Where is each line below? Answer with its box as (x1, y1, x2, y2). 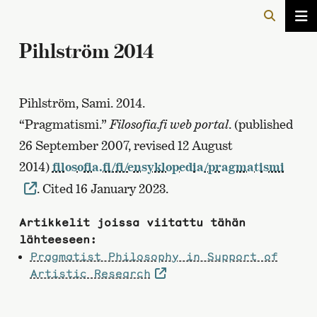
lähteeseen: (18, 232, 97, 246)
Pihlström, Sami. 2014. (18, 96, 145, 110)
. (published (228, 117, 293, 132)
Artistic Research (30, 266, 151, 280)
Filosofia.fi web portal (109, 117, 229, 132)
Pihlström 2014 (18, 39, 154, 62)
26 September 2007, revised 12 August (18, 138, 233, 153)
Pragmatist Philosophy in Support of (30, 249, 278, 263)
